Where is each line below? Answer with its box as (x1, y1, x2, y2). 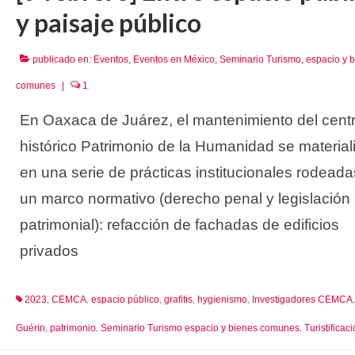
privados (19, 242, 78, 259)
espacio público (90, 293, 159, 305)
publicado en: (29, 53, 94, 65)
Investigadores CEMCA (251, 293, 353, 305)
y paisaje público (15, 6, 201, 38)
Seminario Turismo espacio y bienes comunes (100, 322, 300, 334)
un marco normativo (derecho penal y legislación (19, 189, 350, 207)
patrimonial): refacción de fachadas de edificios (19, 216, 339, 233)
